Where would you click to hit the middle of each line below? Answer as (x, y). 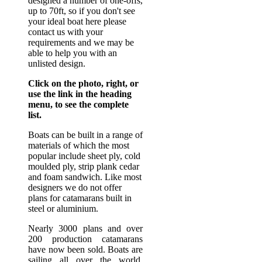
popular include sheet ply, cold (84, 156)
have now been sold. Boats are (85, 249)
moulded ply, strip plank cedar (84, 166)
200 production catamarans (85, 239)
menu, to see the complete (78, 104)
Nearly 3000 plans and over (85, 228)
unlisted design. (57, 63)
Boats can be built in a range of (85, 135)
